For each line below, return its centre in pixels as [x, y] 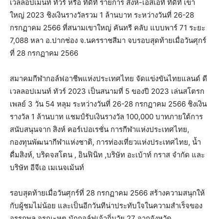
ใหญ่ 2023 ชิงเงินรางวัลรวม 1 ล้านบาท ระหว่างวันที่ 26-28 [102, 15]
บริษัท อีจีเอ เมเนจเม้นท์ [47, 167]
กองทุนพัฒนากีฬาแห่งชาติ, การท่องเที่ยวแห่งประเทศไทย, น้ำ [105, 142]
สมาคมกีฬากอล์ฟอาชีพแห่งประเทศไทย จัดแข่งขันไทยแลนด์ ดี [109, 78]
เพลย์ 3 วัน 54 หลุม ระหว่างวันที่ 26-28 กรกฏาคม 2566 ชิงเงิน [108, 104]
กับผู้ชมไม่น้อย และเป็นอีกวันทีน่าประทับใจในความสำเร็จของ [106, 205]
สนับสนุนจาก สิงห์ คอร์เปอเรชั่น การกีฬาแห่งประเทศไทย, [99, 129]
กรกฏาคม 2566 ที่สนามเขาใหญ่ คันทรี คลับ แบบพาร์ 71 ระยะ [108, 27]
